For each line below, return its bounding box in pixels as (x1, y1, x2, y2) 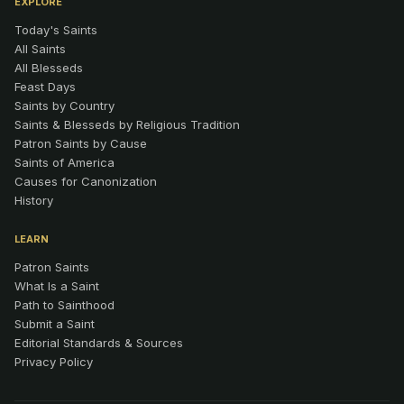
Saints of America (14, 155, 115, 170)
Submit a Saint (14, 317, 95, 332)
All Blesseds (14, 60, 83, 76)
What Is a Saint (14, 279, 99, 294)
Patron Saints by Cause (14, 136, 147, 151)
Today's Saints (14, 23, 97, 38)
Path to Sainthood (14, 298, 115, 313)
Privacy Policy (14, 354, 93, 370)
